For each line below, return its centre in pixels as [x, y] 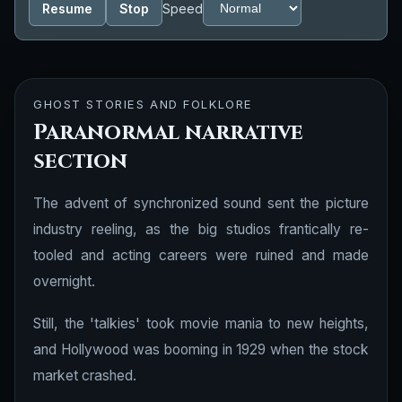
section [80, 162]
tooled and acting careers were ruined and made [201, 255]
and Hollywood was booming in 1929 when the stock [201, 350]
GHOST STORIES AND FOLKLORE [143, 104]
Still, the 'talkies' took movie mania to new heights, [201, 323]
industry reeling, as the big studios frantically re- [201, 229]
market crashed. [85, 376]
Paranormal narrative [168, 133]
